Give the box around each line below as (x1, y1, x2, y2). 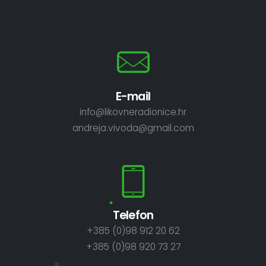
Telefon (113, 207, 153, 224)
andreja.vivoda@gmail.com (72, 122, 194, 135)
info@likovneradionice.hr (80, 106, 186, 119)
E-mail (116, 88, 150, 105)
